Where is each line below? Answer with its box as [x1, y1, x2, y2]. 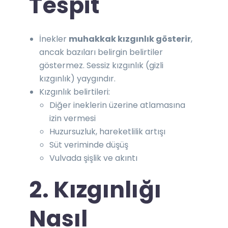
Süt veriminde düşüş [49, 138, 129, 151]
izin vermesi [49, 112, 96, 124]
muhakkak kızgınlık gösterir [69, 33, 191, 45]
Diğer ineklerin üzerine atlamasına [49, 99, 186, 111]
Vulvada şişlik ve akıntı [49, 152, 138, 164]
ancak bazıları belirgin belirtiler [39, 46, 163, 58]
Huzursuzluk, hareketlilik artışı [49, 125, 166, 137]
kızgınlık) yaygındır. [39, 72, 116, 84]
